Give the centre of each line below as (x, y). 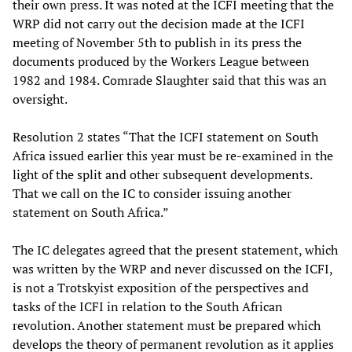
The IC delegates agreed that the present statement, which (175, 249)
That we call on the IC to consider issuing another (152, 193)
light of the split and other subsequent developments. (162, 174)
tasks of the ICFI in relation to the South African (148, 306)
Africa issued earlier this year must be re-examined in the (173, 155)
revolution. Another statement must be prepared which (167, 325)
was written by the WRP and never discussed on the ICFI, (172, 268)
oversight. (40, 99)
